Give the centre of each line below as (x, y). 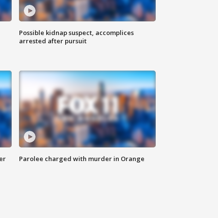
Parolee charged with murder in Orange (82, 159)
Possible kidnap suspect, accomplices (77, 33)
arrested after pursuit (53, 41)
